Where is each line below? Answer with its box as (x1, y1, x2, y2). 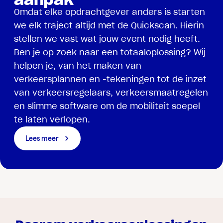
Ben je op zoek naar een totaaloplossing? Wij (14, 47, 206, 57)
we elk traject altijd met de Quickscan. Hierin (14, 20, 205, 30)
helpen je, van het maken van (14, 60, 142, 71)
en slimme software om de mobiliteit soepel (14, 101, 201, 111)
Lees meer (25, 134, 59, 142)
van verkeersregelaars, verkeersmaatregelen (14, 87, 209, 98)
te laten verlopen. (14, 114, 91, 124)
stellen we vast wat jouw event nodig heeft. (14, 33, 201, 44)
